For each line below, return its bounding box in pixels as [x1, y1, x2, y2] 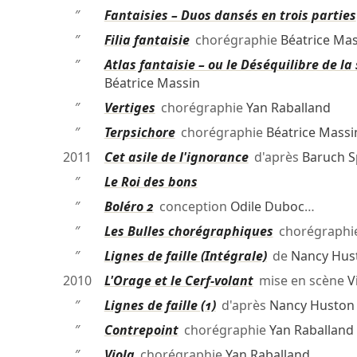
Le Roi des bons [104, 173, 198, 191]
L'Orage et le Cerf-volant [104, 272, 253, 290]
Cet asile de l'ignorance [104, 148, 249, 167]
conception [153, 198, 230, 216]
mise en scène [253, 272, 347, 290]
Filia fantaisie [104, 31, 190, 49]
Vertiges [104, 99, 155, 117]
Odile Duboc [229, 198, 304, 216]
